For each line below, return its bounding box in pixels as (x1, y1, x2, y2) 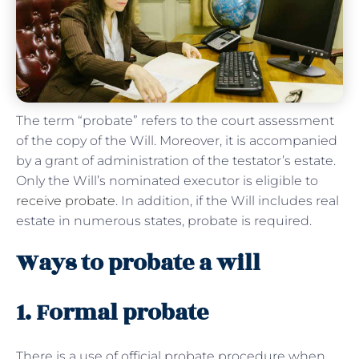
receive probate (16, 192, 115, 208)
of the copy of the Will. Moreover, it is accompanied (16, 132, 337, 148)
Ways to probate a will (16, 245, 260, 280)
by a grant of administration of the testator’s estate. (16, 152, 336, 168)
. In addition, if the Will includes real (115, 192, 339, 208)
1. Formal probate (16, 295, 208, 330)
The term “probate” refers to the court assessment (16, 112, 334, 128)
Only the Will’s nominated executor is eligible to (16, 172, 318, 188)
